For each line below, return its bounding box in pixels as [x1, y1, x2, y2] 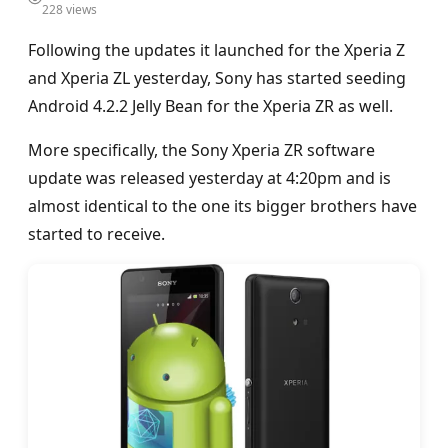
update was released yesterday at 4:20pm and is [28, 167, 391, 189]
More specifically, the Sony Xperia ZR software [28, 139, 375, 161]
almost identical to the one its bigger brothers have [28, 195, 417, 217]
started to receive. [28, 223, 165, 245]
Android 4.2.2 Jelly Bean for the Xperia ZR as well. [28, 95, 393, 117]
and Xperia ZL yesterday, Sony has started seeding [28, 67, 406, 89]
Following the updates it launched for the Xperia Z [28, 39, 405, 61]
